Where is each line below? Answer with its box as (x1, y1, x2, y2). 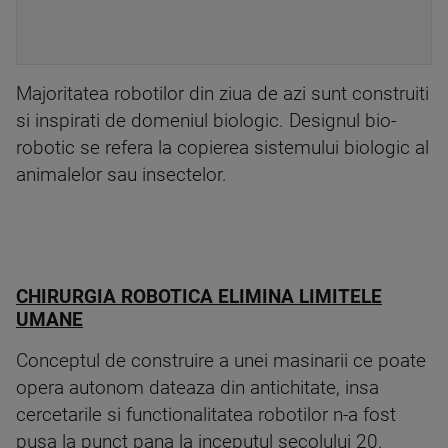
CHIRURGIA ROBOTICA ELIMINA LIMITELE (16, 286, 382, 309)
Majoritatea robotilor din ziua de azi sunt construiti (16, 83, 429, 106)
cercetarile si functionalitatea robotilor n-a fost (16, 404, 396, 427)
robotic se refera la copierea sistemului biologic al (16, 137, 429, 160)
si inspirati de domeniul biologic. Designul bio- (16, 110, 396, 133)
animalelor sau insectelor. (16, 164, 227, 187)
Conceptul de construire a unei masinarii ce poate (16, 350, 426, 373)
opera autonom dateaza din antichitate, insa (16, 377, 379, 400)
